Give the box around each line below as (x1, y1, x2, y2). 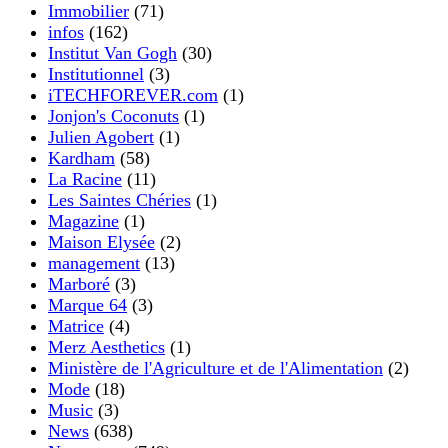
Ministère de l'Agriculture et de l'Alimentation (48, 357, 383, 378)
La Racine (48, 168, 122, 189)
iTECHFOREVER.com (48, 84, 218, 105)
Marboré (48, 273, 110, 294)
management (48, 252, 140, 273)
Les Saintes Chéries (48, 189, 191, 210)
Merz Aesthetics (48, 336, 165, 357)
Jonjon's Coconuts (48, 105, 179, 126)
